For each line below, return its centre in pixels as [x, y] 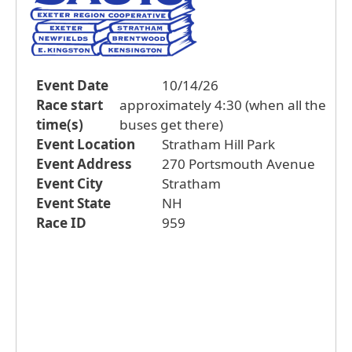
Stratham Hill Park [218, 144]
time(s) [60, 124]
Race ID [61, 222]
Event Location [86, 144]
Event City [70, 183]
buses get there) [172, 124]
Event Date [72, 85]
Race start [70, 104]
